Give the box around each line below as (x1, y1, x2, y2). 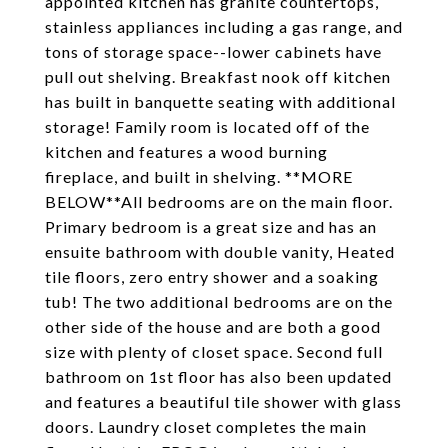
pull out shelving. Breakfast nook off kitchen (45, 67, 391, 86)
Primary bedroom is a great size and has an (45, 217, 377, 236)
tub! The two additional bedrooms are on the (45, 292, 393, 311)
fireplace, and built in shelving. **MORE (45, 167, 353, 186)
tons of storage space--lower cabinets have (45, 42, 382, 61)
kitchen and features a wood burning (45, 142, 328, 161)
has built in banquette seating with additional (45, 92, 396, 111)
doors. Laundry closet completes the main (45, 417, 367, 436)
